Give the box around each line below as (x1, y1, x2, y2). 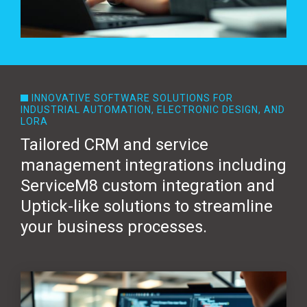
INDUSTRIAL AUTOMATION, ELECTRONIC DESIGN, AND (21, 104, 285, 116)
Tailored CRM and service (21, 135, 208, 155)
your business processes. (21, 217, 207, 237)
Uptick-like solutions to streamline (21, 197, 273, 217)
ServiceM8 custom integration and (21, 176, 275, 196)
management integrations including (21, 156, 286, 175)
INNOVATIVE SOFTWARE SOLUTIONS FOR (31, 93, 233, 104)
